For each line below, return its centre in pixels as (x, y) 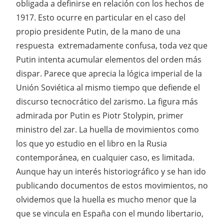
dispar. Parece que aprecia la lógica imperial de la (109, 73)
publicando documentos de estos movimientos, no (112, 185)
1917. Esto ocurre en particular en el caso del (101, 17)
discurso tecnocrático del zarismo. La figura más (107, 101)
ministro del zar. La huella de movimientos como (107, 129)
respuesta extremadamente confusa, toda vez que (112, 45)
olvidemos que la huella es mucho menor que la (106, 199)
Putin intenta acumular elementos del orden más (109, 59)
